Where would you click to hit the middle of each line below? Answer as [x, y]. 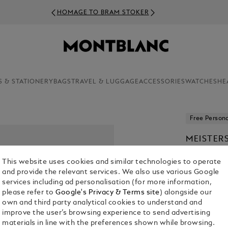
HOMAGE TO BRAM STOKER [103, 12]
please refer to [29, 193]
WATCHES [201, 82]
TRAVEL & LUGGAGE [105, 82]
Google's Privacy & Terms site [108, 193]
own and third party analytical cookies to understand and [102, 203]
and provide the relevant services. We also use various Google [111, 173]
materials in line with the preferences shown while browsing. [109, 223]
